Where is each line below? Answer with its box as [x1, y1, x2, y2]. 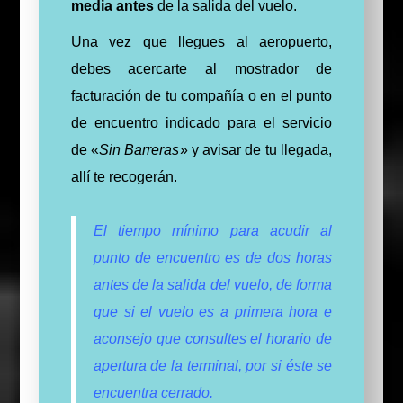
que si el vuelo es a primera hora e [93, 304, 333, 320]
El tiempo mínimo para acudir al [93, 223, 333, 239]
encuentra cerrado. [93, 385, 213, 401]
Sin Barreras [99, 142, 180, 158]
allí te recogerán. [70, 169, 177, 185]
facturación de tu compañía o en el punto [70, 88, 333, 104]
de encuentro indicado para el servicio [70, 115, 333, 131]
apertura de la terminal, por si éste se [93, 358, 333, 374]
